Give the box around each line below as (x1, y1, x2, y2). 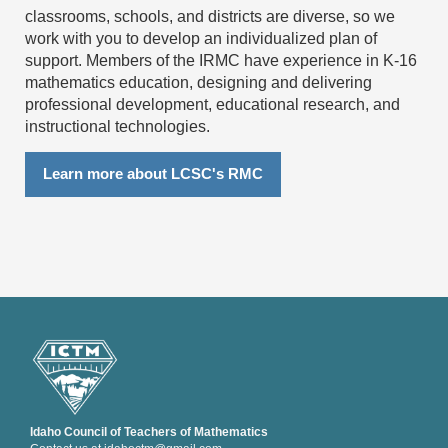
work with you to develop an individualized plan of (25, 29, 377, 47)
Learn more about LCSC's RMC (43, 165, 263, 182)
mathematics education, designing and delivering (25, 73, 372, 91)
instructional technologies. (25, 117, 210, 135)
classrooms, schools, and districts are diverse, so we (25, 7, 395, 25)
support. (25, 51, 86, 69)
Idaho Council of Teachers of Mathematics (30, 424, 268, 439)
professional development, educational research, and (25, 95, 400, 113)
